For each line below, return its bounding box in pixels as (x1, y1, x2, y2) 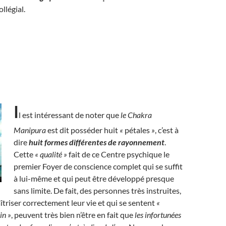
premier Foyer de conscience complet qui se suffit (14, 161, 183, 171)
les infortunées (135, 210, 181, 219)
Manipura (14, 125, 46, 135)
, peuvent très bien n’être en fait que (11, 210, 135, 219)
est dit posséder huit (46, 125, 120, 135)
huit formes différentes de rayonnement (29, 137, 164, 147)
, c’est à (155, 125, 179, 135)
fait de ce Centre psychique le (67, 149, 169, 159)
